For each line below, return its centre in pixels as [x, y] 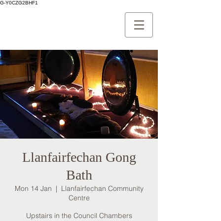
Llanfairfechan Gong [79, 157]
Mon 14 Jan [33, 188]
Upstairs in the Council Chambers [79, 216]
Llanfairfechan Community [102, 188]
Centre [79, 198]
